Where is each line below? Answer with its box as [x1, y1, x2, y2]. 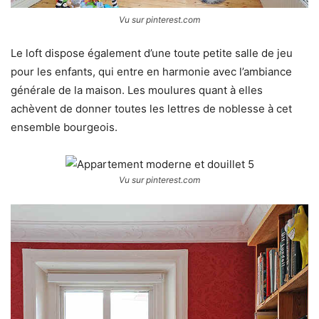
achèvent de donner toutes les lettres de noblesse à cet [11, 102, 292, 116]
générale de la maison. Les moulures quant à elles [11, 83, 263, 98]
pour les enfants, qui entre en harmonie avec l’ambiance [11, 65, 292, 79]
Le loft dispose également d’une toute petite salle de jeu [11, 46, 293, 61]
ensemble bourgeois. [11, 120, 117, 135]
